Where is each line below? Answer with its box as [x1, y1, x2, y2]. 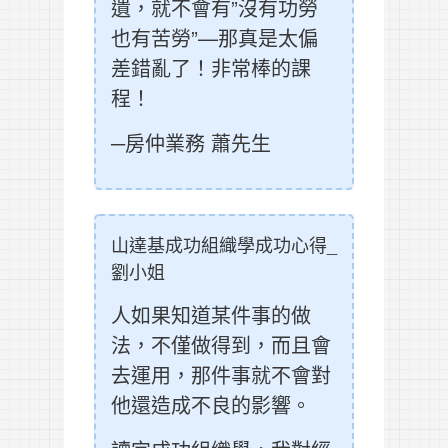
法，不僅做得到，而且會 [111, 330, 331, 360]
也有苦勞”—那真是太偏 [111, 23, 318, 53]
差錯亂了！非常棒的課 [111, 53, 311, 83]
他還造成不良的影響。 [111, 390, 311, 420]
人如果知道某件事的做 [111, 300, 311, 330]
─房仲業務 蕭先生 [111, 128, 271, 158]
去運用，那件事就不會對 [111, 360, 331, 390]
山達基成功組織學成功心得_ [111, 231, 337, 258]
